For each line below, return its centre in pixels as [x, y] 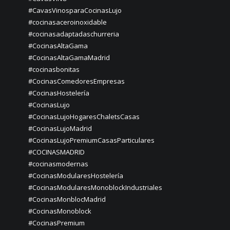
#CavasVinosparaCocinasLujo [75, 10]
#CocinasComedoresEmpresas [76, 81]
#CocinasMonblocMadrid [67, 199]
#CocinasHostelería [59, 93]
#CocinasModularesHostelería [76, 176]
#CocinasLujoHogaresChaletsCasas [84, 117]
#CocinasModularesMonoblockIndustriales [95, 187]
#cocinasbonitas [54, 69]
